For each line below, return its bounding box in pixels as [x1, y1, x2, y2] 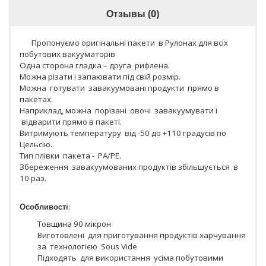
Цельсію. [20, 138, 52, 150]
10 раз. [20, 172, 46, 183]
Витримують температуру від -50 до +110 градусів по [20, 127, 226, 138]
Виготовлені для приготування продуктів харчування [37, 229, 246, 240]
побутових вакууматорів [20, 48, 115, 59]
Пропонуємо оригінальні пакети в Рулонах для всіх [31, 37, 228, 48]
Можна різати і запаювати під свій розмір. [20, 71, 180, 82]
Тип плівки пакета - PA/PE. [20, 150, 121, 161]
